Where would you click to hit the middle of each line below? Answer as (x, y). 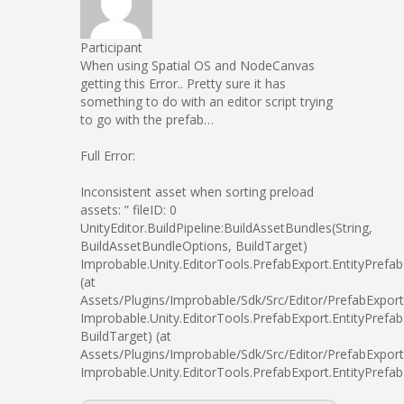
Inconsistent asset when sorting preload (197, 192)
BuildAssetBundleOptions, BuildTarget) (194, 246)
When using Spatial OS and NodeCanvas (197, 65)
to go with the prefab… (147, 119)
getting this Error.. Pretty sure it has (183, 83)
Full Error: (108, 156)
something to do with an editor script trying (207, 101)
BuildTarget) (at (126, 336)
